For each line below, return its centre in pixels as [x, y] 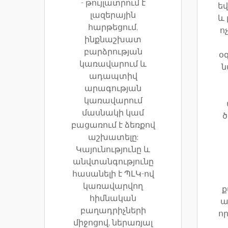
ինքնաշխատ [113, 40]
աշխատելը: [113, 138]
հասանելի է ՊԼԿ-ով [113, 174]
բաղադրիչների [113, 211]
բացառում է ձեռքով [113, 125]
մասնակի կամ [113, 113]
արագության [113, 89]
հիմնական [113, 199]
